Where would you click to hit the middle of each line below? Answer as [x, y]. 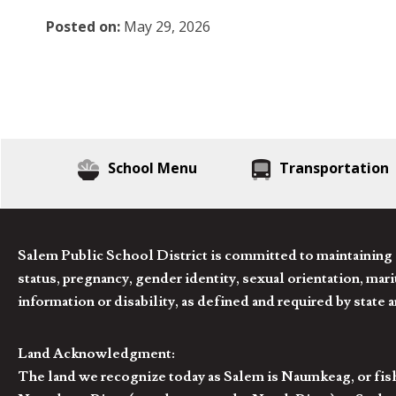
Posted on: [83, 27]
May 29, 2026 [165, 27]
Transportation [334, 168]
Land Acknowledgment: [96, 354]
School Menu [152, 168]
